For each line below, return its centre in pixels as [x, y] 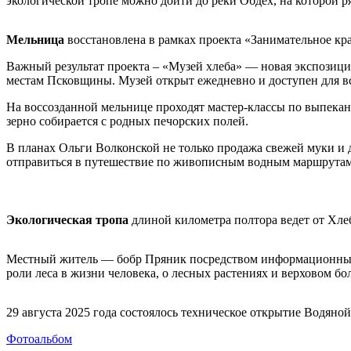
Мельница [35, 40]
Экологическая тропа [67, 220]
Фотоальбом [39, 339]
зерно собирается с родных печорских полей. [127, 121]
